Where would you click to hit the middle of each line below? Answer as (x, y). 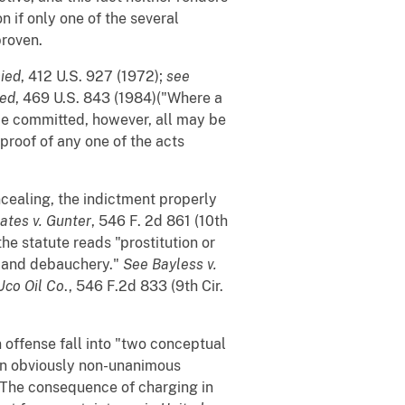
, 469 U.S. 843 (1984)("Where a (119, 98)
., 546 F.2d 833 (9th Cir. (144, 286)
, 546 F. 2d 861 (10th (160, 221)
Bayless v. (184, 264)
